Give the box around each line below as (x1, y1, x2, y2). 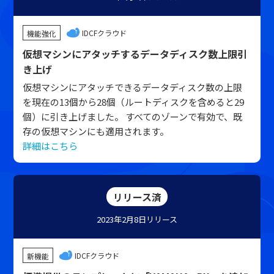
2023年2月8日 (97, 213, 146, 225)
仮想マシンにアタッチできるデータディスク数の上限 (23, 81, 243, 94)
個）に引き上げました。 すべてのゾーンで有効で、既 (23, 110, 243, 123)
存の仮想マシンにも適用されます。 (23, 125, 169, 138)
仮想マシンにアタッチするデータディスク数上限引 (23, 46, 248, 61)
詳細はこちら (23, 139, 78, 152)
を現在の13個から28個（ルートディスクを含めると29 (23, 95, 245, 108)
